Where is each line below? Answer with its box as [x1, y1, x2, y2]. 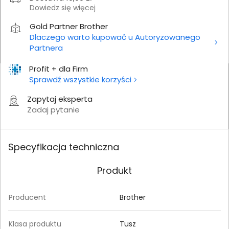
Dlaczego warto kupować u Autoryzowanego [30, 31, 200, 42]
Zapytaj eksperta [27, 93, 93, 104]
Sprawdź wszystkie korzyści [29, 74, 131, 85]
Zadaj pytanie [27, 104, 80, 115]
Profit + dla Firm [29, 63, 88, 74]
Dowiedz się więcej [30, 2, 96, 13]
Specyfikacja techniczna [8, 140, 119, 153]
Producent [9, 192, 46, 202]
